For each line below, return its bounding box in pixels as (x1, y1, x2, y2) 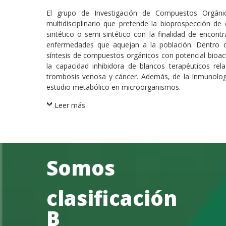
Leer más (54, 100, 85, 110)
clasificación (46, 184, 177, 212)
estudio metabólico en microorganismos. (46, 82, 181, 92)
